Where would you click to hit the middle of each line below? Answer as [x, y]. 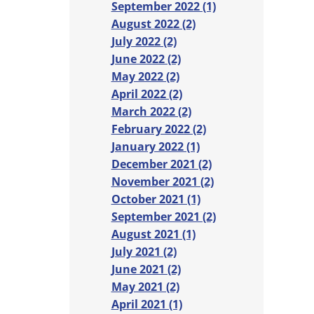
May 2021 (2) [145, 287]
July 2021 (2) [144, 252]
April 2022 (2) [146, 94]
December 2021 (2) [161, 164]
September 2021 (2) [163, 217]
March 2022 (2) [151, 112]
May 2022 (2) [145, 77]
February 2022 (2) [158, 129]
